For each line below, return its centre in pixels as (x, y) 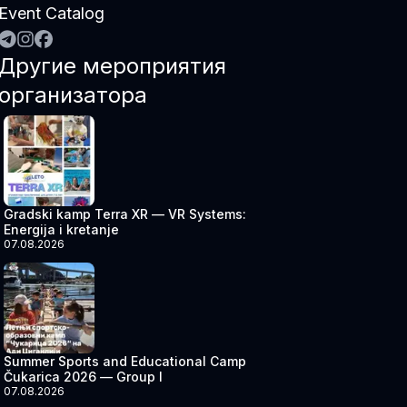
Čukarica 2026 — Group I (83, 377)
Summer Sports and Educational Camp (124, 361)
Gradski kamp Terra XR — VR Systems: (124, 214)
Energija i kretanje (61, 229)
